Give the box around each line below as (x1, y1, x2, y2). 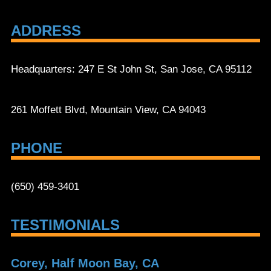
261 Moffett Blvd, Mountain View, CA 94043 (11, 103, 206, 116)
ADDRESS (11, 22, 81, 39)
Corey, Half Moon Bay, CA (11, 256, 159, 270)
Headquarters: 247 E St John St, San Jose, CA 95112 (11, 63, 252, 75)
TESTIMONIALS (11, 216, 120, 233)
